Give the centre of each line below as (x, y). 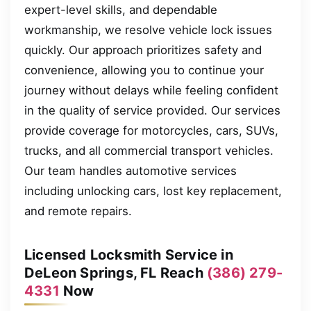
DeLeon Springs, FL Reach (116, 272)
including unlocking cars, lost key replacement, (153, 191)
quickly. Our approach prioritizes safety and (143, 50)
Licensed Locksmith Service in (129, 254)
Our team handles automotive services (131, 170)
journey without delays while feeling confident (151, 90)
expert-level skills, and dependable (121, 9)
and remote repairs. (78, 211)
